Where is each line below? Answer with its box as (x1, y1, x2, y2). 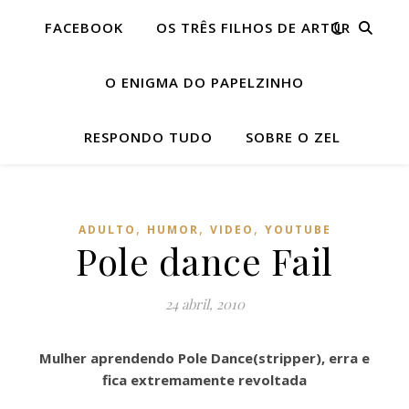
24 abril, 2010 (164, 295, 245, 313)
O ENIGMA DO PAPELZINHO (105, 73, 304, 91)
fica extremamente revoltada (102, 371, 307, 389)
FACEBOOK (44, 18, 123, 37)
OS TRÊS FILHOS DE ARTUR (155, 18, 351, 37)
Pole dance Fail (76, 236, 333, 285)
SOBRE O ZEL (245, 128, 341, 146)
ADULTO (78, 222, 136, 237)
